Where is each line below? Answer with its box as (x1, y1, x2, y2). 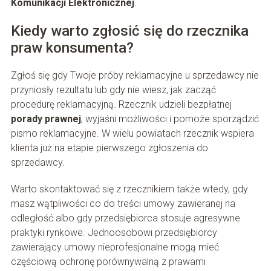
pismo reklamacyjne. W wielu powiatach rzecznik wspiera (10, 128, 254, 140)
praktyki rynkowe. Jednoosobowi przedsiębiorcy (10, 227, 217, 239)
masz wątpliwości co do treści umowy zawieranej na (10, 198, 235, 210)
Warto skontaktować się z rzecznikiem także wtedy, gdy (10, 183, 248, 195)
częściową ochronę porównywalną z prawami (10, 256, 206, 268)
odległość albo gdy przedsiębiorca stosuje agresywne (10, 212, 240, 224)
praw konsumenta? (10, 39, 134, 57)
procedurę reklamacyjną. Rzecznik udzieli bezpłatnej (10, 99, 232, 111)
